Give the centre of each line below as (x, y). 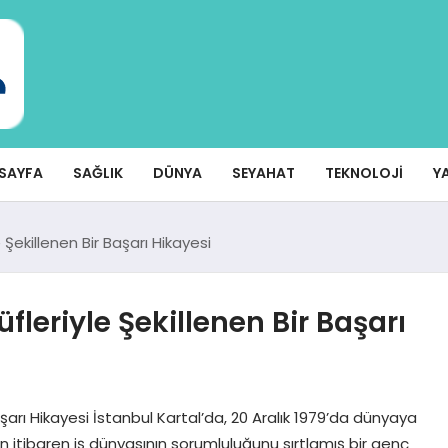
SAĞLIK (98, 172)
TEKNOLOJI (364, 172)
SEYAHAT (263, 172)
